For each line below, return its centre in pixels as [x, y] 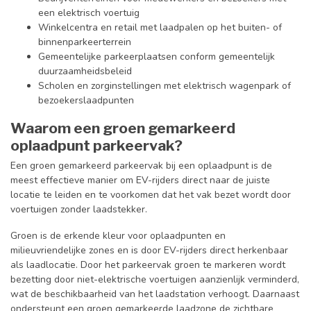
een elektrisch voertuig [89, 12]
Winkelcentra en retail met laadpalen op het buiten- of [160, 27]
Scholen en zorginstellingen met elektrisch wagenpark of [165, 85]
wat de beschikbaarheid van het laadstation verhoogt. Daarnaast [155, 294]
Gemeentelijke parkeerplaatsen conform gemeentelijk [157, 56]
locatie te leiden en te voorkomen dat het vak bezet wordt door [151, 194]
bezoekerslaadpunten [86, 100]
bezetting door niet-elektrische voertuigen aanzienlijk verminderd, [155, 279]
